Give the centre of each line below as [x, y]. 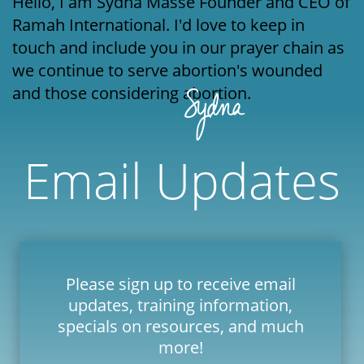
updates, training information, [181, 305]
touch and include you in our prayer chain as [179, 48]
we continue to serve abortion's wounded [168, 71]
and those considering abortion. [132, 93]
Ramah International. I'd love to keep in [159, 25]
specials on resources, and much [180, 327]
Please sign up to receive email [180, 284]
